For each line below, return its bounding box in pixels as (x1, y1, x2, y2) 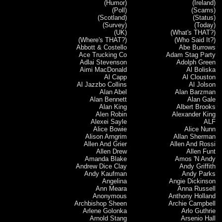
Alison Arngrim (85, 132, 127, 140)
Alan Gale (187, 95, 216, 103)
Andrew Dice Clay (75, 162, 127, 170)
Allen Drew (96, 147, 127, 155)
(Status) (193, 13, 216, 21)
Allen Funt (186, 147, 216, 155)
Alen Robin (95, 110, 127, 118)
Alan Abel (99, 88, 127, 96)
